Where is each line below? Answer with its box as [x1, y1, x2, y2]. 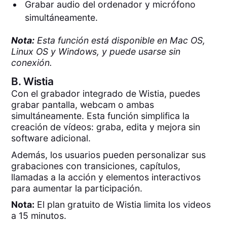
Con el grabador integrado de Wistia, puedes [11, 88, 201, 99]
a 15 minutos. [11, 210, 67, 221]
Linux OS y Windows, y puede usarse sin [11, 46, 181, 57]
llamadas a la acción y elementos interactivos [11, 171, 201, 182]
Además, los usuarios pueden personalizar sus [11, 149, 206, 160]
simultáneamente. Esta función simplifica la [11, 110, 190, 122]
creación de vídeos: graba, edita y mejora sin [11, 122, 201, 133]
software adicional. [11, 133, 91, 144]
